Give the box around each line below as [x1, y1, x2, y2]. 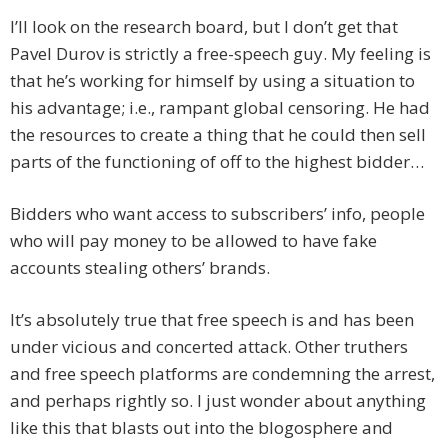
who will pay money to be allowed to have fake [10, 229, 377, 253]
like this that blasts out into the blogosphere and [10, 416, 393, 440]
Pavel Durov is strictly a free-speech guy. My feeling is [10, 42, 431, 66]
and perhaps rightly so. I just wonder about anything [10, 389, 426, 413]
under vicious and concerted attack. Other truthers [10, 335, 408, 359]
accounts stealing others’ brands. [10, 256, 270, 280]
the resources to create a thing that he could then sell [10, 123, 426, 147]
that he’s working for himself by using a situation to [10, 69, 415, 93]
